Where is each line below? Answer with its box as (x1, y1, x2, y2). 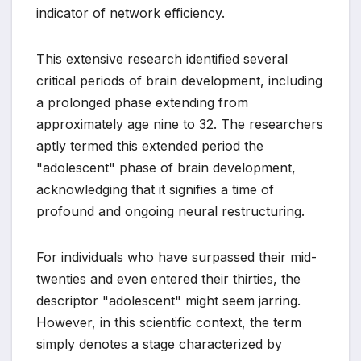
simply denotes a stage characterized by (36, 336, 282, 353)
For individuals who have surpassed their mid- (36, 249, 317, 266)
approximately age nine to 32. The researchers (36, 116, 323, 133)
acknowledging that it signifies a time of (36, 181, 274, 198)
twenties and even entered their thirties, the (36, 271, 301, 288)
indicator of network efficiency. (36, 5, 225, 22)
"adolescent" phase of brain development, (36, 160, 296, 176)
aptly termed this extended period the (36, 138, 263, 155)
